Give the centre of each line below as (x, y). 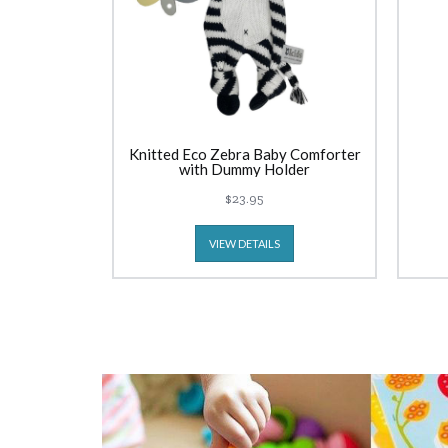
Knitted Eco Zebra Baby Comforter (244, 154)
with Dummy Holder (244, 169)
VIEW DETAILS (244, 243)
